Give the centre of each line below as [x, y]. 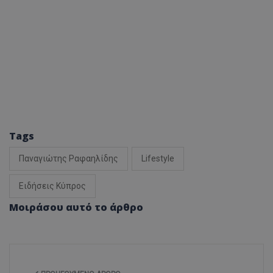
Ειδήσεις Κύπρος [52, 186]
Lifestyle [158, 159]
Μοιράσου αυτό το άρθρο [76, 207]
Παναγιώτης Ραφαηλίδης [69, 159]
